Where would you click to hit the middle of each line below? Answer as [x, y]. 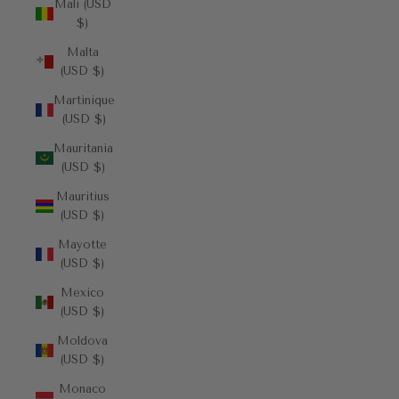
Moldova [82, 341]
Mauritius [82, 196]
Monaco [82, 389]
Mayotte [82, 244]
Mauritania [83, 148]
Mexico [82, 293]
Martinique [84, 100]
